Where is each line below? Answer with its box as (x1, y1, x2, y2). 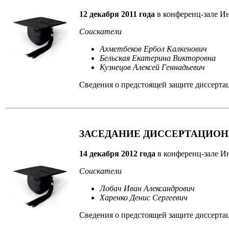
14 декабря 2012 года (79, 149, 155, 158)
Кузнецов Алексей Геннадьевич (100, 62, 205, 72)
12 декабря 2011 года (79, 9, 155, 18)
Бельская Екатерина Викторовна (100, 53, 216, 62)
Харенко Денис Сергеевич (100, 193, 188, 202)
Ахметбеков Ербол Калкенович (100, 44, 207, 53)
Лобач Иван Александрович (100, 184, 195, 193)
